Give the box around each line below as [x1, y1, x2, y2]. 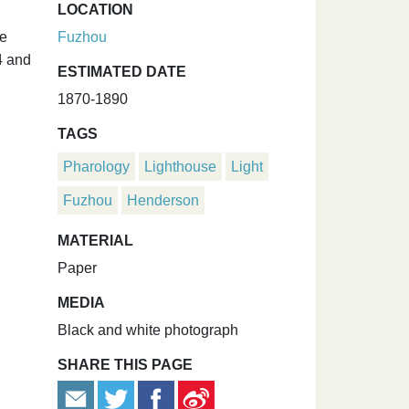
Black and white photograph [58, 322, 238, 338]
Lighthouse [144, 159, 216, 174]
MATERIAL [58, 233, 133, 248]
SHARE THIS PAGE [58, 357, 193, 372]
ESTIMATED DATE [58, 64, 186, 79]
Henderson [127, 193, 199, 208]
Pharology [63, 159, 130, 174]
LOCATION [58, 2, 133, 17]
